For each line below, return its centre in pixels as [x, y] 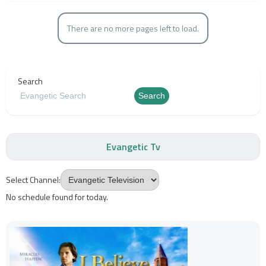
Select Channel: [34, 180]
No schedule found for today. [57, 197]
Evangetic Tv [133, 147]
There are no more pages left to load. [133, 28]
